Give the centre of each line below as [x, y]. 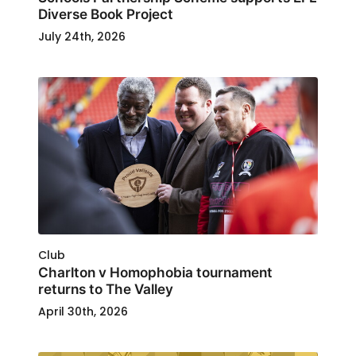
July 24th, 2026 [82, 37]
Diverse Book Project [106, 14]
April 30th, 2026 [83, 311]
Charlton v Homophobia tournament [155, 272]
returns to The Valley [106, 289]
